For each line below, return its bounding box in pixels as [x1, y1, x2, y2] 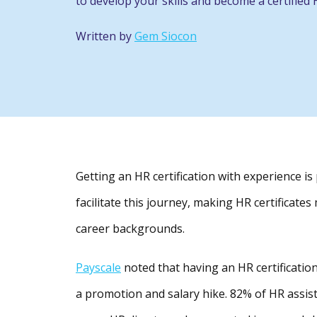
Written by [76, 28, 134, 45]
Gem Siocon [134, 28, 197, 45]
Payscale [76, 260, 121, 276]
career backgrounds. [76, 221, 188, 237]
